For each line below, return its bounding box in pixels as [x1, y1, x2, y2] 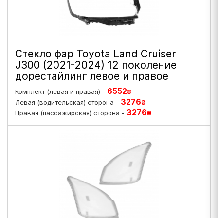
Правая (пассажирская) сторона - [15, 109, 127, 117]
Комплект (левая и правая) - [15, 88, 107, 95]
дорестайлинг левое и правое [15, 70, 168, 82]
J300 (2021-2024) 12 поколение [15, 59, 177, 71]
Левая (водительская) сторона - [15, 98, 121, 106]
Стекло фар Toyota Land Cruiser [15, 48, 176, 60]
